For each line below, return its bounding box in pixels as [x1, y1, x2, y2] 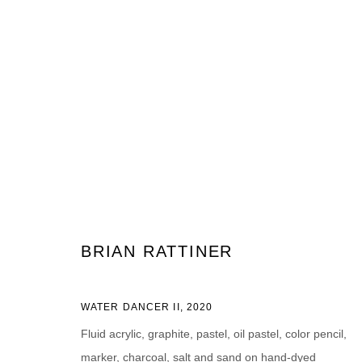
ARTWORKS [65, 128, 169, 146]
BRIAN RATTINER [81, 242, 234, 260]
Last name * [269, 272, 331, 285]
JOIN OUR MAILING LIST [65, 241, 249, 257]
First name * [65, 272, 127, 285]
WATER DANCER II [81, 301, 180, 313]
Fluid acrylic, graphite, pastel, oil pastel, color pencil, [81, 328, 347, 340]
